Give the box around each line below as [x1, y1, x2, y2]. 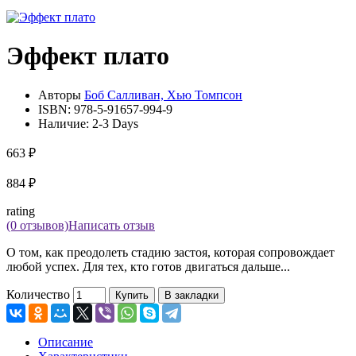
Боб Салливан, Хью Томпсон [84, 87, 242, 102]
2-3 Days [92, 116, 138, 130]
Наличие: [38, 116, 92, 130]
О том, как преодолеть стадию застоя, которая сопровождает [6, 245, 335, 259]
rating [6, 203, 35, 218]
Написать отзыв [68, 218, 155, 232]
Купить [115, 288, 149, 301]
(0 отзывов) [6, 218, 68, 232]
